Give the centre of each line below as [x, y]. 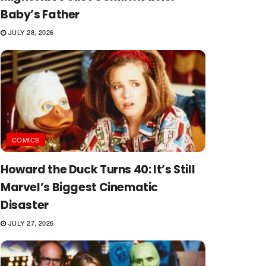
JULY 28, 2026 [30, 32]
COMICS [26, 140]
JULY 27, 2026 [30, 223]
